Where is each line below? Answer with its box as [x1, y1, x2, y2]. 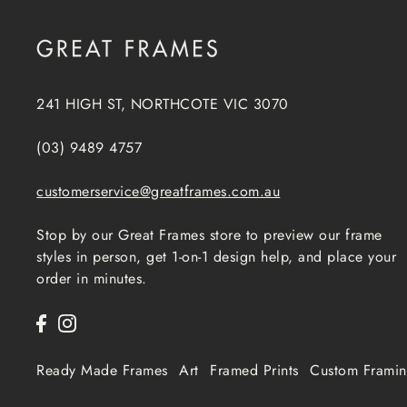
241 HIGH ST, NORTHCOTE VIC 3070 [36, 93, 289, 114]
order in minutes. [36, 267, 147, 289]
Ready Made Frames [36, 359, 168, 381]
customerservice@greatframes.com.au [36, 180, 281, 202]
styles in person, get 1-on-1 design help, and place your [36, 245, 397, 267]
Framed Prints [210, 359, 299, 381]
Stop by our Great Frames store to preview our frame [36, 223, 382, 245]
